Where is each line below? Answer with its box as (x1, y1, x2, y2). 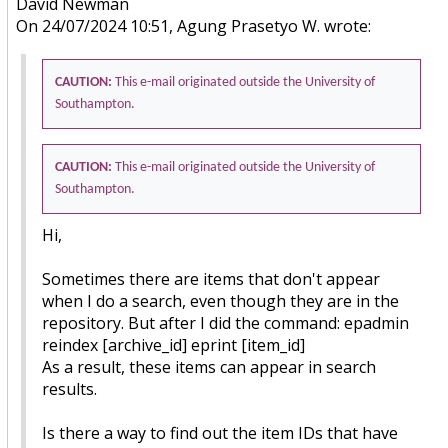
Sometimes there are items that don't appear (42, 267, 381, 290)
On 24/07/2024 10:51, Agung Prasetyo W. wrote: (16, 14, 372, 37)
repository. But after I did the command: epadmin (42, 311, 410, 334)
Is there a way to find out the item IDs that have (42, 421, 399, 444)
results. (42, 377, 98, 400)
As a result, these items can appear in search (42, 355, 377, 378)
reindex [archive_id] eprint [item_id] (42, 333, 306, 356)
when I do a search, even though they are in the (42, 289, 400, 312)
